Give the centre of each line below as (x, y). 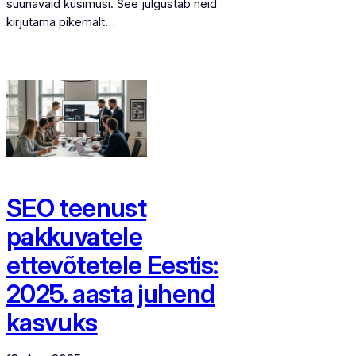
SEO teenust (77, 208)
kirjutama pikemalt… (61, 21)
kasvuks (52, 322)
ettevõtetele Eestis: (112, 265)
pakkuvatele (75, 236)
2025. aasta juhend (111, 294)
